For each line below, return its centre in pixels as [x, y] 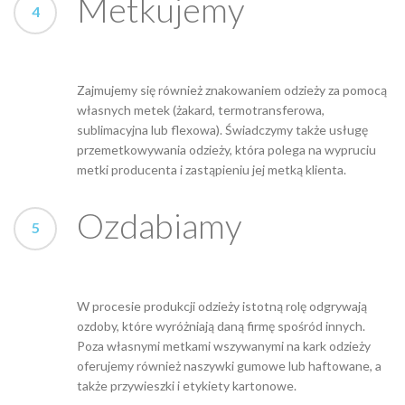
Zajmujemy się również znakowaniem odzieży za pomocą [232, 89]
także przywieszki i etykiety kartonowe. [187, 385]
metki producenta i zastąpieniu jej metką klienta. [212, 169]
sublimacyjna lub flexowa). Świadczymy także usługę [222, 129]
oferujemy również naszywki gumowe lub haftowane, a [229, 365]
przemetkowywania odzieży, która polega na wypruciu [226, 149]
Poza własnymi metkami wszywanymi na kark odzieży [224, 345]
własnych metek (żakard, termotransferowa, [201, 109]
